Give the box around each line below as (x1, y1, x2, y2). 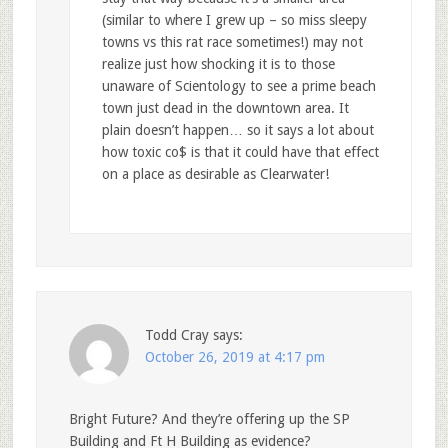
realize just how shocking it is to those (101, 56, 335, 73)
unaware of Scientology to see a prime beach (101, 78, 376, 95)
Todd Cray (144, 327, 209, 344)
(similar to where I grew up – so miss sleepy (101, 12, 367, 29)
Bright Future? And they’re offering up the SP (68, 411, 350, 428)
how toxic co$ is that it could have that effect (101, 144, 379, 161)
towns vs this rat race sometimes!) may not (101, 34, 363, 51)
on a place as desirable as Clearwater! (101, 166, 329, 183)
